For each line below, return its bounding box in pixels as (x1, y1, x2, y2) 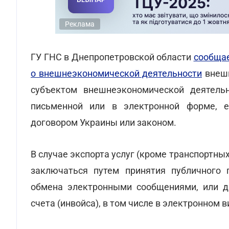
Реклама (65, 20, 95, 28)
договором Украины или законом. (31, 117, 176, 128)
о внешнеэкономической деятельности (31, 68, 202, 79)
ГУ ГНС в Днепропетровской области (31, 52, 194, 62)
